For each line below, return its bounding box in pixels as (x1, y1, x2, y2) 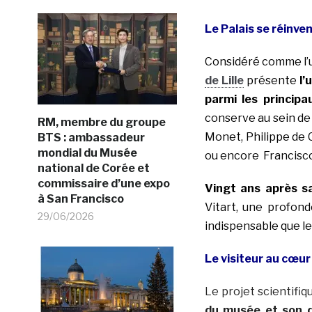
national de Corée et (37, 161, 150, 175)
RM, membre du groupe (37, 115, 166, 129)
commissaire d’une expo (37, 176, 170, 190)
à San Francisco (37, 192, 124, 205)
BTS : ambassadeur (37, 130, 145, 144)
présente (243, 74, 299, 88)
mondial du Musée (37, 146, 137, 159)
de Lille (204, 74, 244, 88)
